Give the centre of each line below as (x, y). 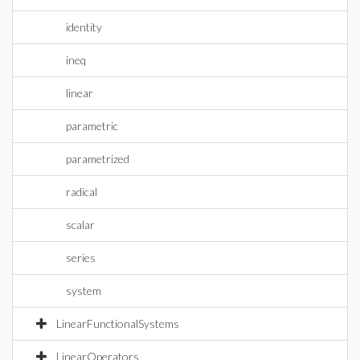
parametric (92, 126)
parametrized (98, 159)
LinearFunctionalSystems (118, 323)
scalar (80, 225)
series (81, 258)
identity (84, 27)
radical (82, 192)
